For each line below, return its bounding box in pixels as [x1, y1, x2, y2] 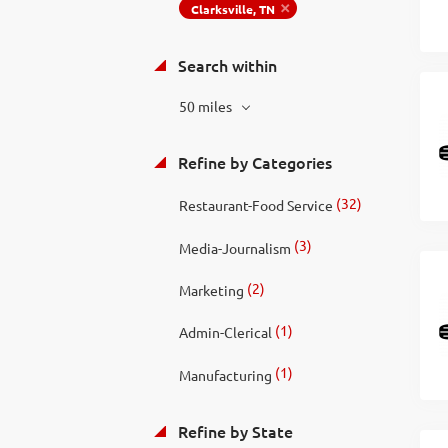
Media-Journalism [178, 238, 291, 257]
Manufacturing [178, 365, 272, 384]
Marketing [178, 281, 244, 300]
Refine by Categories [173, 151, 332, 173]
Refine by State [173, 419, 293, 442]
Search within [173, 54, 277, 76]
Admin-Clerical [178, 323, 272, 342]
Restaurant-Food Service [178, 196, 333, 215]
